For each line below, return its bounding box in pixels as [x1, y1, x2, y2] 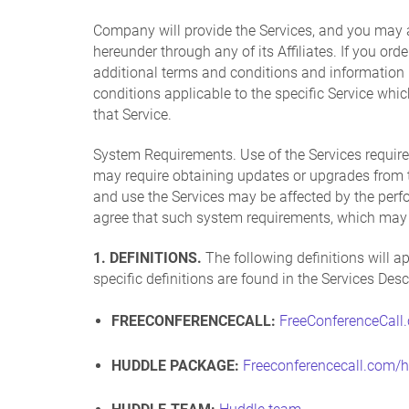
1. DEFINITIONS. [93, 248, 202, 267]
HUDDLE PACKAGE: [111, 356, 239, 374]
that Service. [93, 106, 172, 124]
